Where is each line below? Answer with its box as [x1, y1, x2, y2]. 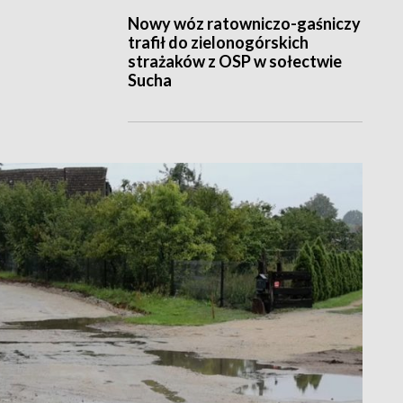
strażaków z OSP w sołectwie [127, 51, 342, 72]
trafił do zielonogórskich [127, 32, 309, 53]
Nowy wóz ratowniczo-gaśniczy [127, 13, 361, 34]
